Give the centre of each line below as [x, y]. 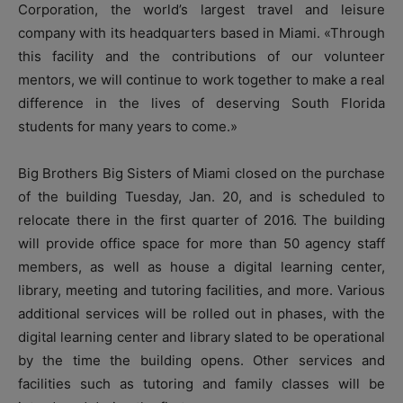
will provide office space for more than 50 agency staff [201, 243]
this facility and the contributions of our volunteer [201, 56]
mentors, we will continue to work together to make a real [201, 79]
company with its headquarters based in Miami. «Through [201, 32]
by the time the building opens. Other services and [201, 360]
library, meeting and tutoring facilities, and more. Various [201, 290]
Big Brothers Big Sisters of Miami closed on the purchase [201, 173]
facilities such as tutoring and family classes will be [201, 383]
